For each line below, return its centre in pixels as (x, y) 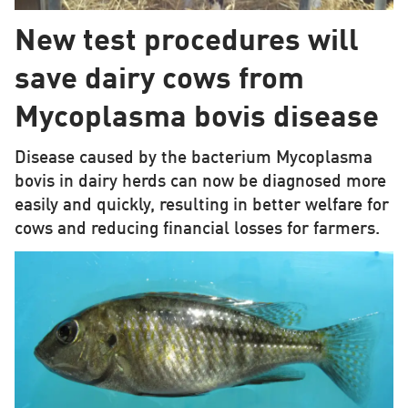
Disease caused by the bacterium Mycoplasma (193, 158)
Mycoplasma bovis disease (196, 118)
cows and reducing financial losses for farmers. (197, 229)
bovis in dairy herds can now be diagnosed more (200, 182)
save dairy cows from (159, 80)
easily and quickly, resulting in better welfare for (201, 205)
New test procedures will (186, 42)
